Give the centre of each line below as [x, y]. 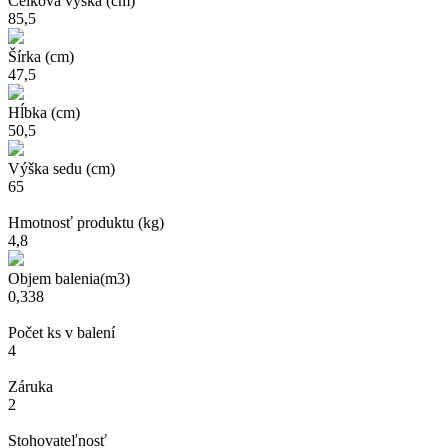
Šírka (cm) [41, 56]
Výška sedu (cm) [61, 168]
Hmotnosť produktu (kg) [86, 222]
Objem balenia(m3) [69, 278]
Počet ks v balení [61, 332]
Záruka [30, 386]
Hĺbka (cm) [44, 112]
